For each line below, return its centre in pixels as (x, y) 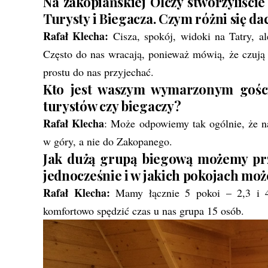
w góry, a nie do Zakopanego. (108, 141)
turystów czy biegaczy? (112, 106)
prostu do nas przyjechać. (98, 71)
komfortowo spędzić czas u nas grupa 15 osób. (144, 210)
